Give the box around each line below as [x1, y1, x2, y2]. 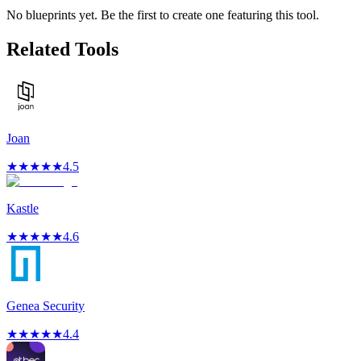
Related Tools [6, 39, 118, 60]
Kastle [6, 201, 39, 216]
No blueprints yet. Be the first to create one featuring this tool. [6, 8, 319, 23]
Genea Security [6, 299, 85, 313]
